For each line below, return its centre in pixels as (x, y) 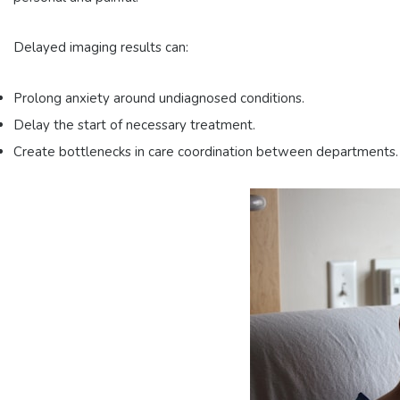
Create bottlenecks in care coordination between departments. (206, 151)
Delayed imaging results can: (101, 48)
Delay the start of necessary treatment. (134, 125)
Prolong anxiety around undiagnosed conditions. (159, 98)
